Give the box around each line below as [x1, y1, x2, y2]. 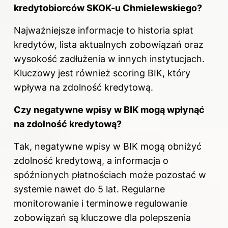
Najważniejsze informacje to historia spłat [14, 24, 193, 36]
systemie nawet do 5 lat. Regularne [14, 183, 165, 194]
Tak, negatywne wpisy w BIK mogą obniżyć [14, 140, 202, 152]
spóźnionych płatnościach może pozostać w [14, 169, 206, 180]
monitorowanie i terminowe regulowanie [14, 197, 187, 209]
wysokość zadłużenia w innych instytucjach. [14, 53, 205, 64]
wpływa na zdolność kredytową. [14, 81, 153, 93]
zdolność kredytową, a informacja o [14, 155, 168, 166]
